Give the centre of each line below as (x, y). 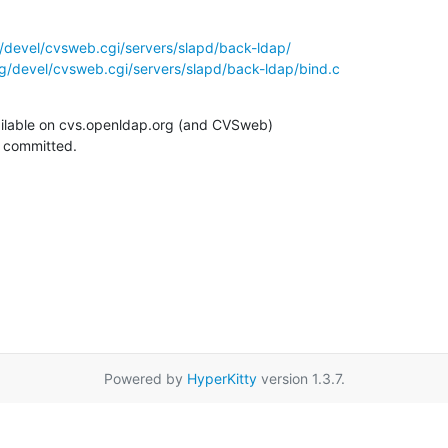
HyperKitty (221, 378)
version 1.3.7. (300, 378)
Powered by (145, 378)
